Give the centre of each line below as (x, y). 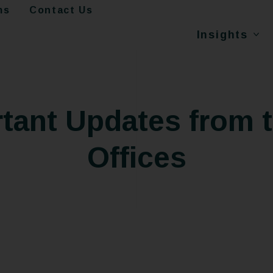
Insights (222, 34)
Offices (136, 158)
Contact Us (61, 10)
